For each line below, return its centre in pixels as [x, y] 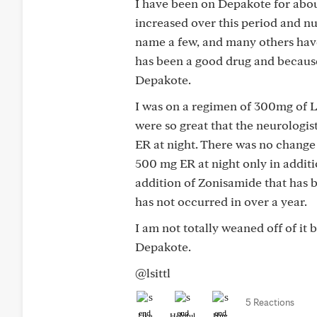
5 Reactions [270, 302]
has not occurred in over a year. [221, 201]
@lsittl [153, 273]
